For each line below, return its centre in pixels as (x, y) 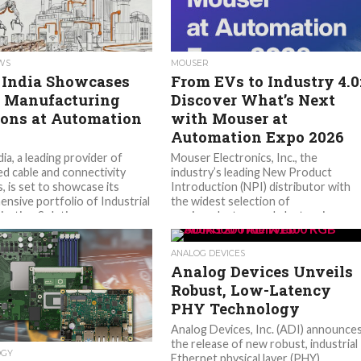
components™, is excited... (237, 230)
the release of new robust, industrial (265, 344)
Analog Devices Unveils (262, 272)
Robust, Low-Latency (251, 290)
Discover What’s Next (253, 100)
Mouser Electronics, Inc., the (245, 158)
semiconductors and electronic (251, 216)
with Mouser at (230, 118)
